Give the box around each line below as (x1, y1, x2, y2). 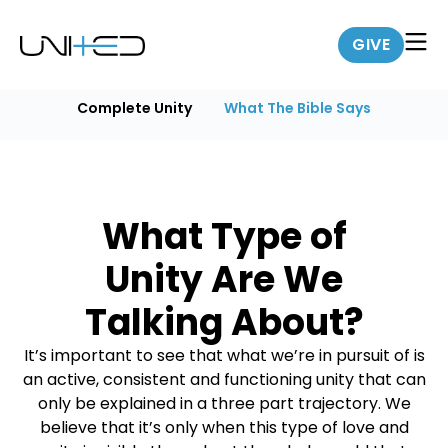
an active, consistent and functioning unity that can (22, 368, 426, 391)
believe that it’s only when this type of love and (39, 416, 409, 439)
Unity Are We (105, 254, 343, 305)
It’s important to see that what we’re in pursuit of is (23, 344, 425, 367)
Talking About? (84, 297, 364, 348)
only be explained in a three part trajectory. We (37, 392, 411, 415)
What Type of (101, 211, 347, 262)
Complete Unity (77, 98, 192, 118)
